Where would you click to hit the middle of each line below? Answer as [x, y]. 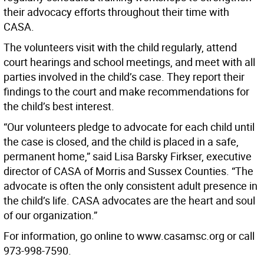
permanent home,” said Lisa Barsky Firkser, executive [128, 156]
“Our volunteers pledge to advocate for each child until [129, 127]
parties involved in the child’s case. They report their [124, 77]
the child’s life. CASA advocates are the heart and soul [129, 201]
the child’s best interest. [59, 106]
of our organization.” [50, 215]
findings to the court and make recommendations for [126, 92]
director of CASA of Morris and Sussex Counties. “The [128, 171]
